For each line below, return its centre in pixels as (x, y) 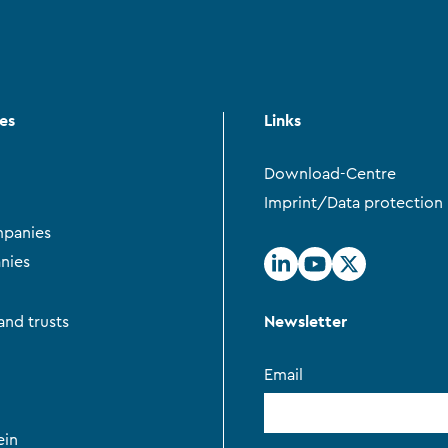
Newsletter (305, 322)
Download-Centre (330, 173)
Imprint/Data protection (353, 203)
